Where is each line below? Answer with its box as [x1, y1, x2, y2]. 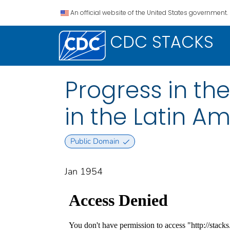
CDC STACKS [110, 30, 214, 53]
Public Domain [70, 136, 119, 147]
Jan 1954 [65, 165, 103, 178]
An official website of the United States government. [70, 8, 228, 17]
